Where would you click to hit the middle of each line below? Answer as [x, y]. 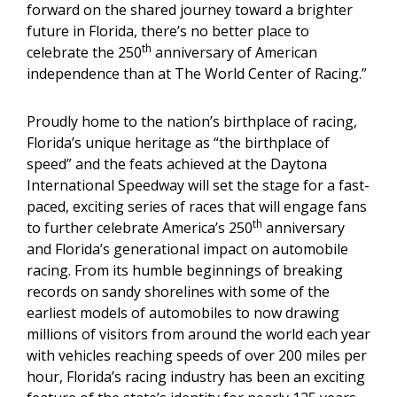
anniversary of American [234, 52]
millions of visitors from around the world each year [198, 334]
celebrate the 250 [84, 52]
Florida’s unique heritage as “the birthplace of [178, 143]
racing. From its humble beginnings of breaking [185, 270]
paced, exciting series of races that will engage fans [197, 206]
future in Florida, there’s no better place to [168, 31]
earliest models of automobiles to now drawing [183, 313]
